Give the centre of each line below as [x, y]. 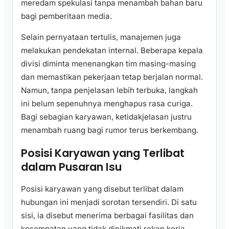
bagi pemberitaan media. [66, 16]
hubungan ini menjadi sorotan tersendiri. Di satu [109, 202]
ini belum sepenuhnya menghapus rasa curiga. [107, 104]
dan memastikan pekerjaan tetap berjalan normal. [112, 77]
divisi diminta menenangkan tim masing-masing [108, 64]
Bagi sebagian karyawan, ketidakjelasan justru [106, 117]
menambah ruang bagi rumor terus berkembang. [110, 130]
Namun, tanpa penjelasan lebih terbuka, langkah [109, 90]
